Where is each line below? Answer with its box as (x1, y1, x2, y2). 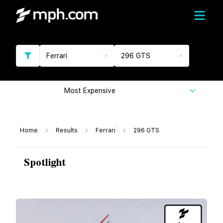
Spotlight (24, 155, 66, 171)
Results (56, 127, 78, 134)
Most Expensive (64, 87, 115, 95)
